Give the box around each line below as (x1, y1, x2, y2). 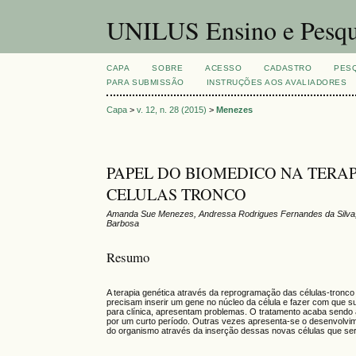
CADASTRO (264, 64, 312, 72)
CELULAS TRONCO (106, 184, 247, 206)
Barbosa (106, 219, 140, 229)
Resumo (106, 247, 150, 266)
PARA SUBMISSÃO (106, 78, 184, 87)
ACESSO (205, 64, 242, 72)
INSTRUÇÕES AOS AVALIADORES (206, 78, 347, 87)
